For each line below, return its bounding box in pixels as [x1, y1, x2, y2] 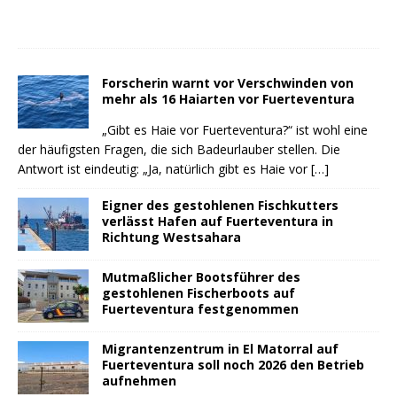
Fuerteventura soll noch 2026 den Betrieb [102, 356, 364, 373]
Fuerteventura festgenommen [102, 300, 299, 317]
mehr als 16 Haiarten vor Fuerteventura [102, 90, 354, 107]
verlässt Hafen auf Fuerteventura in [102, 213, 333, 230]
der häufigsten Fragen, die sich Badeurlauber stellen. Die [18, 141, 340, 158]
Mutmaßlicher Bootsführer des [102, 269, 300, 285]
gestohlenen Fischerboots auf [102, 284, 295, 301]
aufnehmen [102, 372, 176, 389]
